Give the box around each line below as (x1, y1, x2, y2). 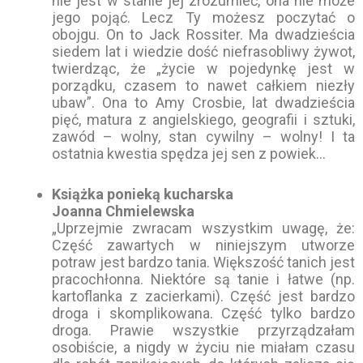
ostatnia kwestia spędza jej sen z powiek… (52, 145, 326, 163)
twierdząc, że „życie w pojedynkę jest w (52, 60, 355, 78)
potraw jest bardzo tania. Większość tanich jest (52, 254, 355, 271)
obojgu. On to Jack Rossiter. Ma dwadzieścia (52, 26, 355, 44)
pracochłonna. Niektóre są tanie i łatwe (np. (52, 271, 355, 288)
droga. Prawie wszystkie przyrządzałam (52, 322, 355, 340)
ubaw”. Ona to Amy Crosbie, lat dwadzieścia (52, 94, 355, 112)
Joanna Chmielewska (52, 203, 194, 220)
